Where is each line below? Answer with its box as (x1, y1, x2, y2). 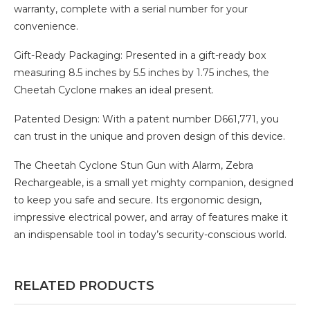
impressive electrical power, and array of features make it (14, 211, 288, 224)
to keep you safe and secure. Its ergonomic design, (14, 194, 262, 207)
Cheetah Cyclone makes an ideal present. (14, 84, 214, 97)
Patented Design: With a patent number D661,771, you (14, 113, 279, 126)
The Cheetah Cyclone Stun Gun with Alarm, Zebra (14, 159, 253, 172)
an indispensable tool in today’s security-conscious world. (14, 228, 286, 241)
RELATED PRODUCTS (14, 278, 154, 294)
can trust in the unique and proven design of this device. (14, 130, 285, 143)
